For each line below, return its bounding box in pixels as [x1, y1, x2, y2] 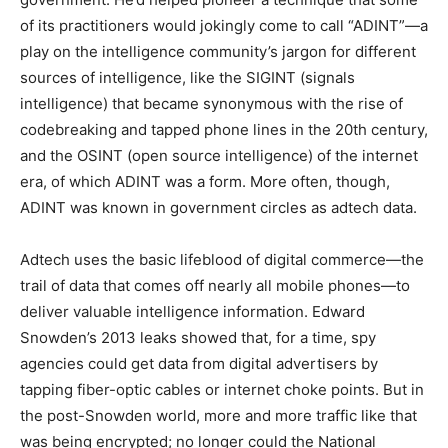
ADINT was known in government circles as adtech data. [20, 198, 417, 218]
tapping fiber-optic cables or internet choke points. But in [20, 380, 424, 400]
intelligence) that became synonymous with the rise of [20, 94, 403, 114]
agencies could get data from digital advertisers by [20, 354, 378, 374]
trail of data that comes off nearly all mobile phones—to [20, 276, 410, 296]
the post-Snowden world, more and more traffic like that [20, 406, 417, 426]
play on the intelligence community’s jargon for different [20, 42, 416, 62]
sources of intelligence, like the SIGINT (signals [20, 68, 355, 88]
